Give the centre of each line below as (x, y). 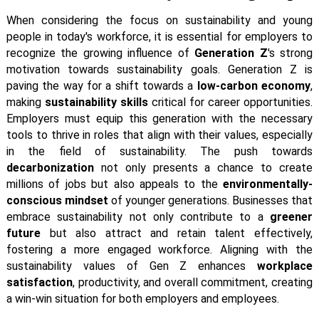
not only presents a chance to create (203, 167)
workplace (285, 266)
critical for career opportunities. (230, 102)
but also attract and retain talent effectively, (177, 233)
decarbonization (50, 167)
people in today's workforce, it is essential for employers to (159, 36)
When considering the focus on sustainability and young (159, 20)
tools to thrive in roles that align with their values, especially (159, 135)
